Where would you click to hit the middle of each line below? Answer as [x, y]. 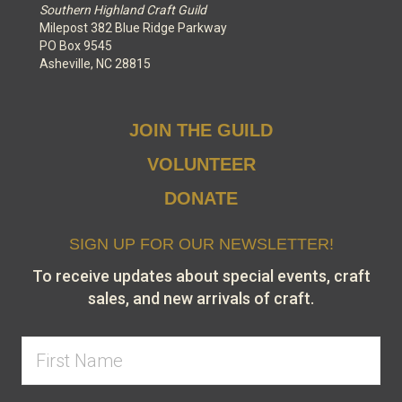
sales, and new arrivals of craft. [201, 299]
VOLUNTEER [201, 165]
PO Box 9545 [76, 46]
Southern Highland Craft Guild [123, 10]
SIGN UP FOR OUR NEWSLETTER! [201, 245]
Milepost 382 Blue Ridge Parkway [133, 28]
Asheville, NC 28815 [95, 64]
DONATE [201, 199]
